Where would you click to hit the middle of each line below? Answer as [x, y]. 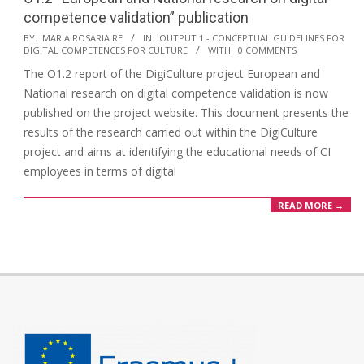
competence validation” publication [136, 17]
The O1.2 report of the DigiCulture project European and [172, 73]
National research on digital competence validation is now [176, 93]
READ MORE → [311, 205]
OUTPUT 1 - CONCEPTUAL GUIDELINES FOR [252, 37]
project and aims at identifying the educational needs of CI [177, 151]
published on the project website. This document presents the [186, 112]
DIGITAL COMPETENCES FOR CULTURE [106, 50]
